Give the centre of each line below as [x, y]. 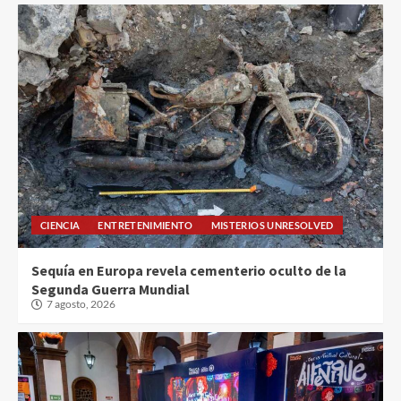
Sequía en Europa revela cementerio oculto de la [189, 271]
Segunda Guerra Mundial [111, 290]
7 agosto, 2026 [81, 304]
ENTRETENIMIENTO [145, 226]
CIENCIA [60, 226]
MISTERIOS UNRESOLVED [272, 226]
